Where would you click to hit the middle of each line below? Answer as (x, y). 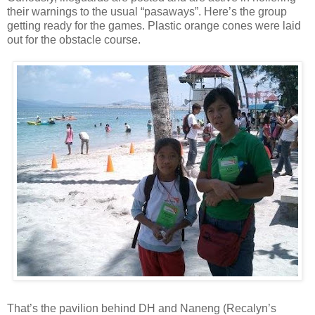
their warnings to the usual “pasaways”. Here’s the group (147, 11)
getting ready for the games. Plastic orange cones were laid (154, 25)
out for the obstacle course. (74, 39)
